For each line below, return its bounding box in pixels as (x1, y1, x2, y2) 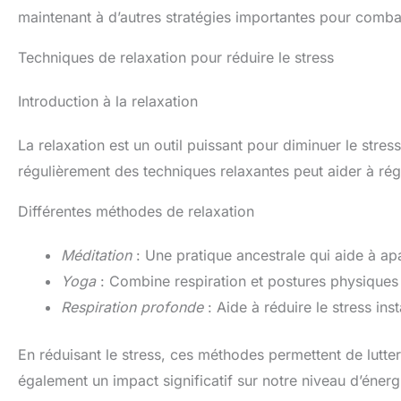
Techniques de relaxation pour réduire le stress (18, 48, 334, 67)
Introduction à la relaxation (18, 92, 198, 111)
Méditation (61, 246, 132, 265)
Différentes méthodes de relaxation (18, 202, 254, 221)
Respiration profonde (61, 298, 203, 317)
